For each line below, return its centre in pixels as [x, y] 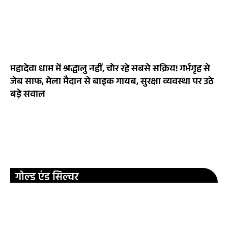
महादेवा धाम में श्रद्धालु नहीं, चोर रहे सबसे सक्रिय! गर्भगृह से [110, 70]
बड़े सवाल [28, 95]
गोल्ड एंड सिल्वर [47, 178]
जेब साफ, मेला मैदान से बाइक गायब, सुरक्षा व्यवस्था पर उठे [112, 83]
